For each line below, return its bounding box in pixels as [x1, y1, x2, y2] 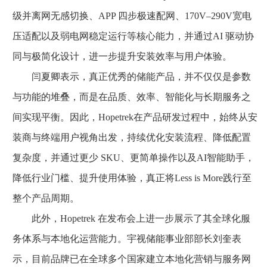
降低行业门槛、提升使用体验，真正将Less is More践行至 [13, 172, 252, 183]
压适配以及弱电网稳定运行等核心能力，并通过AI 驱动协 [13, 30, 254, 41]
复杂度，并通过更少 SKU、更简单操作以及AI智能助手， [13, 152, 254, 163]
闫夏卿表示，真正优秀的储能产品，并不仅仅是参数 [13, 71, 251, 82]
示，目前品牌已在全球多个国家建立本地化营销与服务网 [13, 253, 251, 264]
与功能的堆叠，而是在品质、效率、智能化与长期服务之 [13, 91, 251, 102]
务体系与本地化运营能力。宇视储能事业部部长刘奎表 [13, 233, 241, 244]
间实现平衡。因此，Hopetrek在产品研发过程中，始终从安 [13, 111, 257, 122]
